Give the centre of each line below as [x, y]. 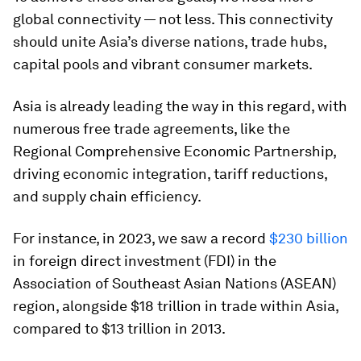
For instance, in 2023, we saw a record [141, 238]
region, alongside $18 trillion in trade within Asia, [176, 306]
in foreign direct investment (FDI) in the [145, 261]
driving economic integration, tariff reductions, [170, 174]
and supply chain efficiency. [107, 196]
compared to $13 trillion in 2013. [119, 328]
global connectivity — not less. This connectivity [173, 19]
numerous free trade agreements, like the [151, 129]
